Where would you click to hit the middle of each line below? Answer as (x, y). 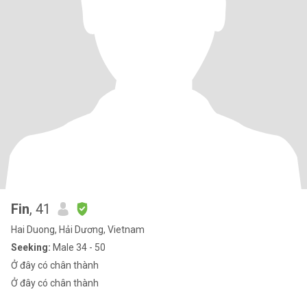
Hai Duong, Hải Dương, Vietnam (78, 230)
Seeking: (31, 247)
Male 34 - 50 (78, 247)
